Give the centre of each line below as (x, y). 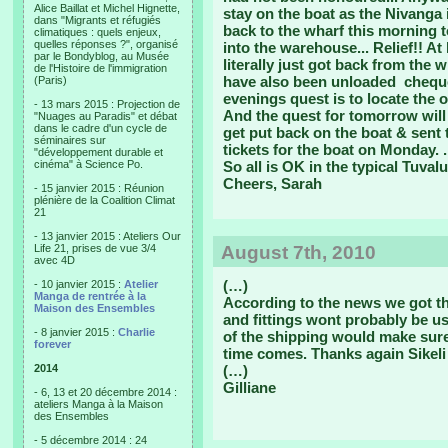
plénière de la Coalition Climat (104, 200)
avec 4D (54, 260)
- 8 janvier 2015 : (76, 332)
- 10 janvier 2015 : (79, 284)
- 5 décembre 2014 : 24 (90, 440)
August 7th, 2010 (298, 252)
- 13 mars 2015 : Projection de (107, 104)
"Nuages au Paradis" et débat (105, 116)
